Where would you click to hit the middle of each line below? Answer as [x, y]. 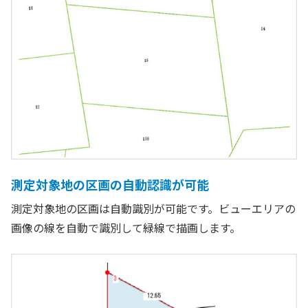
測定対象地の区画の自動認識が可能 [110, 184]
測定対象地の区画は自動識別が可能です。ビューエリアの [153, 208]
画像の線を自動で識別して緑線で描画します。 [126, 227]
